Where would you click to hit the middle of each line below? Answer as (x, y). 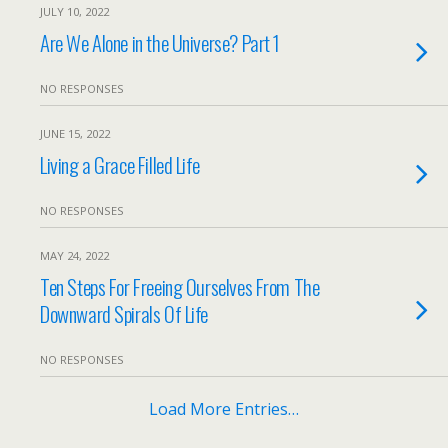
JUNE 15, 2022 (75, 133)
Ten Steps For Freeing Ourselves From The (180, 286)
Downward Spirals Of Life (124, 313)
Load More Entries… (224, 409)
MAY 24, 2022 (74, 255)
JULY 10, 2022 (74, 11)
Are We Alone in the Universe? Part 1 (160, 42)
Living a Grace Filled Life (120, 164)
